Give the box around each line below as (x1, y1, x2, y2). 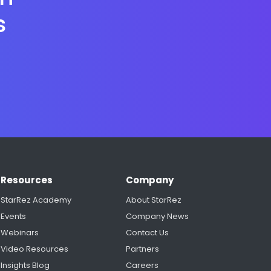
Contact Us (125, 227, 169, 239)
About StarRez (125, 194, 181, 206)
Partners (125, 243, 159, 255)
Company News (125, 211, 189, 223)
